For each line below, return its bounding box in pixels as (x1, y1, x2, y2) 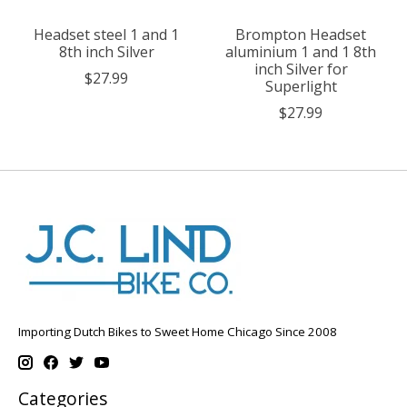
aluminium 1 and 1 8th (225, 41, 376, 62)
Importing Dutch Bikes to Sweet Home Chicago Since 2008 (18, 323, 337, 340)
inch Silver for (253, 58, 348, 79)
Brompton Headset (235, 24, 366, 45)
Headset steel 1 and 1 (34, 24, 179, 45)
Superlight (264, 75, 337, 96)
